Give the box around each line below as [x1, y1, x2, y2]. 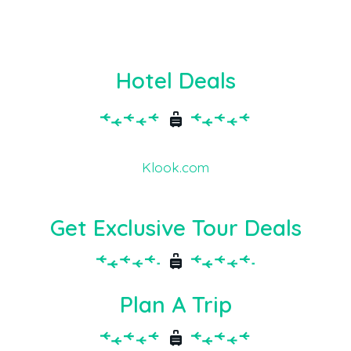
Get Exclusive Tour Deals [49, 214, 302, 242]
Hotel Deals [115, 67, 236, 95]
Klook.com [142, 159, 209, 176]
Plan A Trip [119, 291, 232, 319]
